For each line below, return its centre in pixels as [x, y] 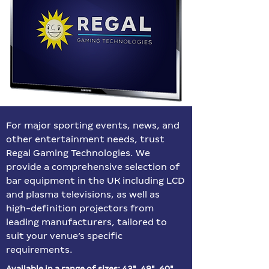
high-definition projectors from [80, 208]
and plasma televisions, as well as [83, 194]
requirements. [39, 249]
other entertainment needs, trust [85, 139]
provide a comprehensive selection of [93, 167]
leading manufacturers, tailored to [86, 222]
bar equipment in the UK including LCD [95, 180]
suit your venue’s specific [64, 236]
